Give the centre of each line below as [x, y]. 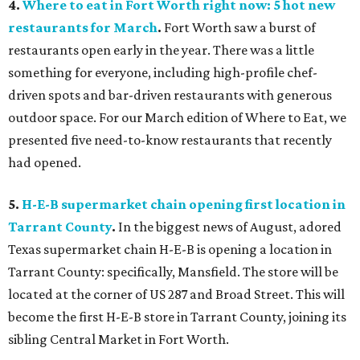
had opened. [45, 163]
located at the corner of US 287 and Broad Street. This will [176, 295]
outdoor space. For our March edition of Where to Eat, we [177, 118]
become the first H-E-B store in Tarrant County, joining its [177, 317]
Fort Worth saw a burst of [240, 28]
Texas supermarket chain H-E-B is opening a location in [170, 250]
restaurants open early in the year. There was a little [161, 50]
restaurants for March [83, 28]
